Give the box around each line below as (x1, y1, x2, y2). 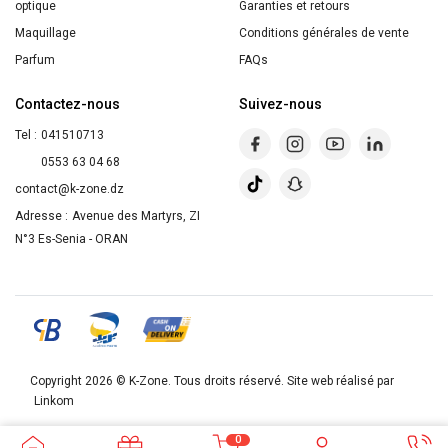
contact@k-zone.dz (15, 182, 124, 196)
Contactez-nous (15, 96, 120, 112)
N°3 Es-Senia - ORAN (15, 232, 128, 251)
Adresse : (15, 209, 68, 223)
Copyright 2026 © (30, 374, 129, 388)
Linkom (34, 394, 74, 408)
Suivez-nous (239, 96, 322, 112)
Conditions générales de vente (239, 26, 409, 40)
